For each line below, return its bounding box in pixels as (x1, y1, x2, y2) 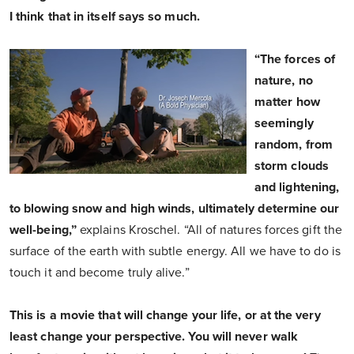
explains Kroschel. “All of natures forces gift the (76, 222, 343, 239)
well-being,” (9, 222, 77, 239)
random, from (254, 137, 333, 153)
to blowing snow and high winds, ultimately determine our (9, 201, 340, 217)
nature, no (254, 73, 313, 89)
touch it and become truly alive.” (9, 265, 190, 281)
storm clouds (254, 158, 329, 175)
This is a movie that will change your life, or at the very (9, 307, 321, 324)
